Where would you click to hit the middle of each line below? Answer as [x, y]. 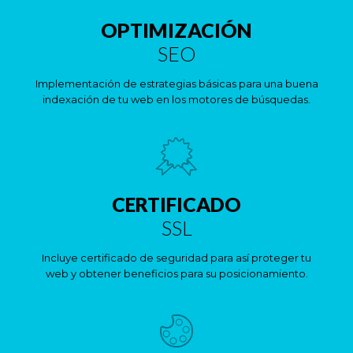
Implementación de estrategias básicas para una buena [176, 84]
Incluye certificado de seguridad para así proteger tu [176, 258]
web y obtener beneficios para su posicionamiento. [176, 273]
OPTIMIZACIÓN [176, 30]
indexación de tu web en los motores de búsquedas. [176, 99]
